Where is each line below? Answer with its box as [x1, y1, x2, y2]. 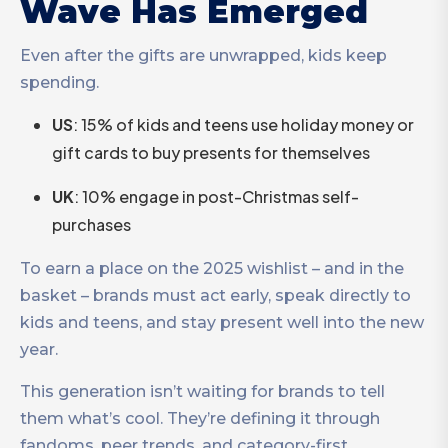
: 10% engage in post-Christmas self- [74, 185, 359, 207]
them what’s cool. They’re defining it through [20, 408, 380, 428]
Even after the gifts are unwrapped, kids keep [20, 45, 387, 65]
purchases [52, 213, 131, 235]
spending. [20, 72, 99, 92]
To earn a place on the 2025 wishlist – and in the [20, 258, 404, 278]
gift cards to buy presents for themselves [52, 141, 370, 163]
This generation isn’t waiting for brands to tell [20, 381, 385, 401]
